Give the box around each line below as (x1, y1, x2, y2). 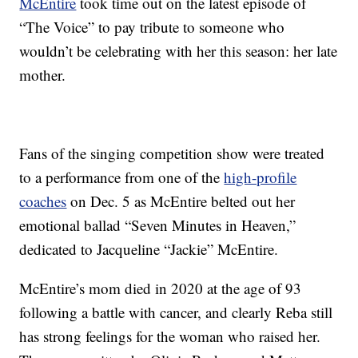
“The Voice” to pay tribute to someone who (19, 17, 285, 38)
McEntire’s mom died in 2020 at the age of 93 (19, 278, 302, 299)
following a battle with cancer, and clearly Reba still (19, 302, 333, 323)
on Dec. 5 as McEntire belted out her (66, 191, 296, 212)
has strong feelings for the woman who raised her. (19, 326, 321, 347)
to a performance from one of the (19, 167, 225, 188)
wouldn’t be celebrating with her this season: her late (19, 41, 338, 62)
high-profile (224, 167, 297, 188)
